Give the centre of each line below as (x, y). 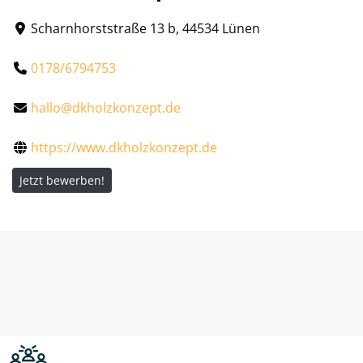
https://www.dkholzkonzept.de (124, 147)
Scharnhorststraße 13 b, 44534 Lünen (146, 28)
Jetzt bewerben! (62, 180)
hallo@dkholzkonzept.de (106, 107)
